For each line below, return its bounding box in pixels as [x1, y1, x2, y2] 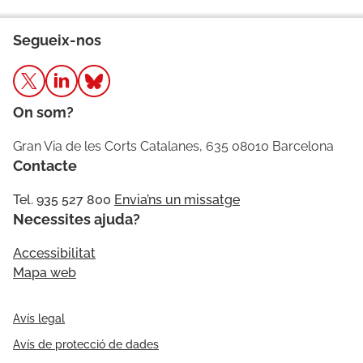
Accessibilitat [13, 246, 96, 262]
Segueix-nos [13, 32, 101, 49]
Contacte [13, 157, 77, 175]
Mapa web [13, 265, 76, 281]
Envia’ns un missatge [114, 192, 240, 208]
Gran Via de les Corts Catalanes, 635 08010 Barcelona [13, 139, 334, 155]
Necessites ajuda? [13, 211, 140, 228]
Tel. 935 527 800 [13, 192, 111, 208]
